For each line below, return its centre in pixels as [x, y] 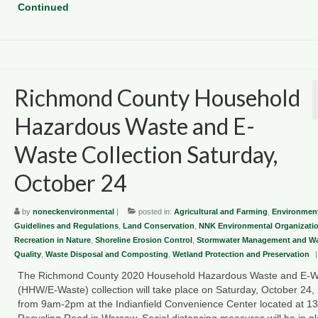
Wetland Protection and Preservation [241, 254]
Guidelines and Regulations [66, 225]
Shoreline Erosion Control [143, 240]
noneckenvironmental [73, 211]
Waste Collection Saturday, [146, 154]
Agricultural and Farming [220, 211]
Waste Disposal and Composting [106, 254]
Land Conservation [158, 225]
